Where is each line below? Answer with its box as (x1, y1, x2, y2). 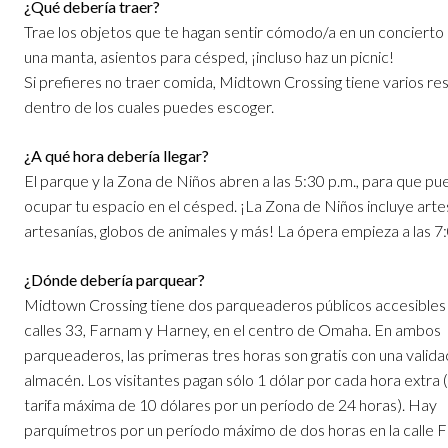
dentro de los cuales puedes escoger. (24, 97, 274, 117)
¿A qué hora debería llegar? (24, 146, 209, 166)
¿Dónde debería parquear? (24, 270, 205, 290)
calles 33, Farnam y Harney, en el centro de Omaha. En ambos (24, 320, 441, 340)
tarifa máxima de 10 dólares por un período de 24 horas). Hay (24, 395, 437, 415)
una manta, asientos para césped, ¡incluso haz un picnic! (24, 47, 394, 67)
